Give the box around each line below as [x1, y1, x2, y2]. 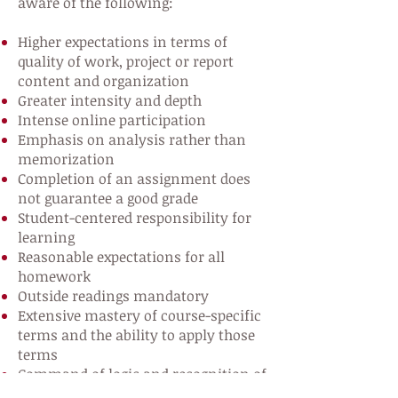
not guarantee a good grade [18, 188, 198, 208]
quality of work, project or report [18, 52, 234, 71]
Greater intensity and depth [18, 91, 202, 110]
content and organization [18, 71, 189, 91]
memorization [18, 149, 115, 169]
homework [18, 267, 91, 286]
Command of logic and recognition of [18, 364, 267, 384]
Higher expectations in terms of [18, 32, 227, 52]
